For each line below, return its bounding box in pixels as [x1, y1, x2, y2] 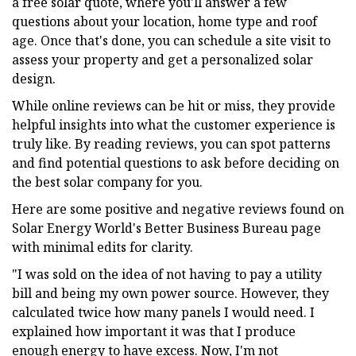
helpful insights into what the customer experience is [12, 115, 335, 133]
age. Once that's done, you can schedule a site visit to [12, 31, 331, 49]
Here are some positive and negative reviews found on [12, 199, 344, 218]
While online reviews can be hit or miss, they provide [12, 96, 335, 114]
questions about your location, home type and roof [12, 12, 317, 30]
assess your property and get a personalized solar [12, 50, 313, 68]
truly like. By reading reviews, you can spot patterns [12, 134, 331, 153]
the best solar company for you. [12, 172, 203, 191]
